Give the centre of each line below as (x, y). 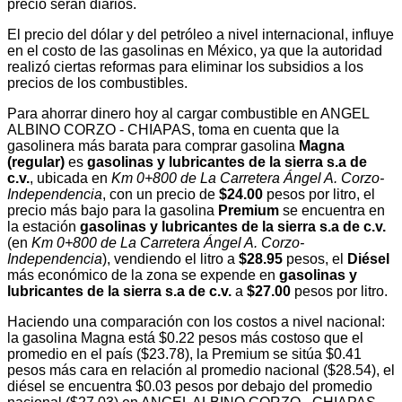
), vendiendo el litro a (170, 258)
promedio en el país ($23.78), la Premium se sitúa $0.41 (184, 354)
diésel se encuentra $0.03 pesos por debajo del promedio (190, 386)
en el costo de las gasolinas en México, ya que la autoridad (195, 50)
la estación (44, 226)
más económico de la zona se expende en (143, 275)
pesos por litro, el (319, 194)
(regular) (36, 162)
